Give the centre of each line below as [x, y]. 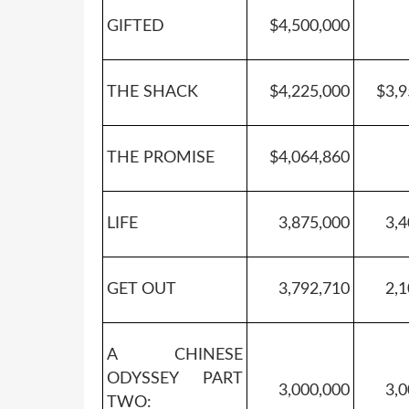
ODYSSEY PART [175, 378]
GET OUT [142, 289]
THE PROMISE [161, 157]
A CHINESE [175, 355]
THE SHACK [152, 92]
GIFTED [136, 26]
